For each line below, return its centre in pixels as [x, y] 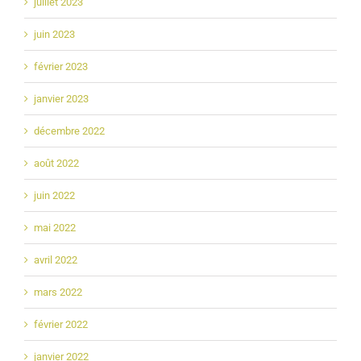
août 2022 [56, 163]
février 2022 [61, 324]
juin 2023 [54, 34]
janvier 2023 [61, 98]
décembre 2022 [69, 131]
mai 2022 [55, 227]
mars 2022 [58, 292]
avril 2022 [56, 259]
